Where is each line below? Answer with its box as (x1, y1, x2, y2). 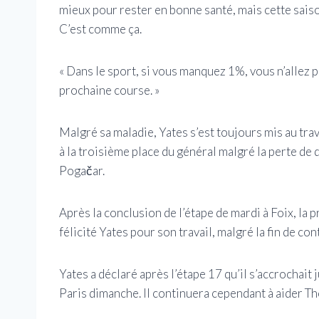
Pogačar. (59, 163, 105, 179)
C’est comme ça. (59, 21, 142, 37)
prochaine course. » (59, 83, 159, 98)
